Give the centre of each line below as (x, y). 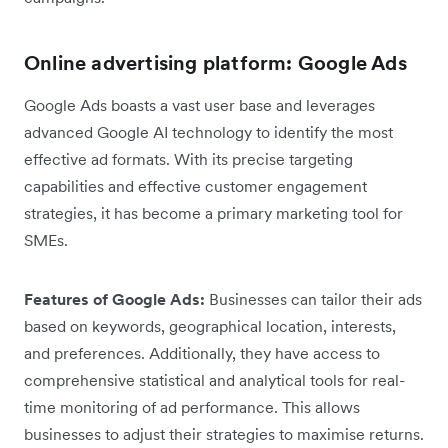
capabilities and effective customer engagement (195, 186)
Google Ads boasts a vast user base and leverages (199, 105)
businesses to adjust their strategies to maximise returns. (224, 434)
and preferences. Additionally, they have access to (202, 353)
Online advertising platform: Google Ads (215, 63)
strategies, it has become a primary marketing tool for (213, 213)
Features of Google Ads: (116, 299)
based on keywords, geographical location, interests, (210, 326)
